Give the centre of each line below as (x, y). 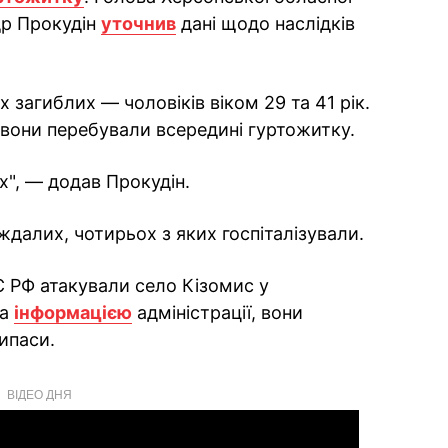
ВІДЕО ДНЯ (39, 393)
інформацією (73, 312)
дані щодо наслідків (265, 23)
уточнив (138, 23)
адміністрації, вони (217, 312)
